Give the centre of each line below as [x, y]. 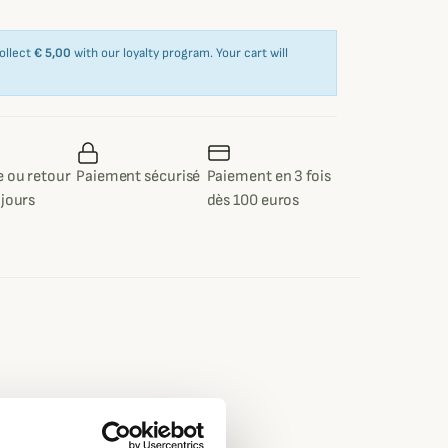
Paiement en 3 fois [268, 177]
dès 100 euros [253, 201]
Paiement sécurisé [138, 177]
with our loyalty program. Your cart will [179, 53]
